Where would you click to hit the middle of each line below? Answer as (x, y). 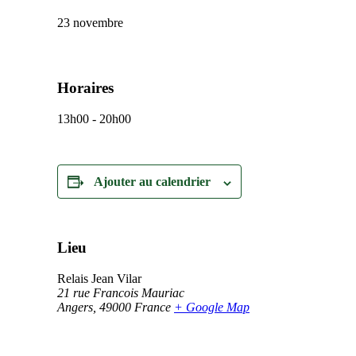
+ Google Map (212, 307)
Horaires (85, 88)
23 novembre (90, 22)
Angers (75, 307)
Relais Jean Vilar (99, 278)
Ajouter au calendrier (152, 182)
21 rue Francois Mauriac (121, 292)
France (153, 307)
